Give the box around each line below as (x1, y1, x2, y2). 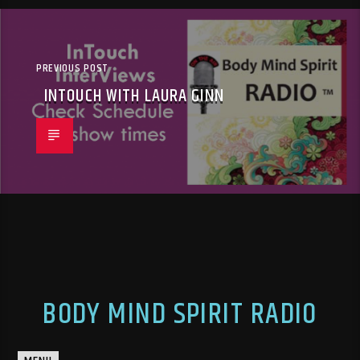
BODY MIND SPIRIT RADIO (43, 292, 317, 338)
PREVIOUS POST (36, 59, 109, 78)
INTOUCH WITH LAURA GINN (44, 82, 224, 111)
